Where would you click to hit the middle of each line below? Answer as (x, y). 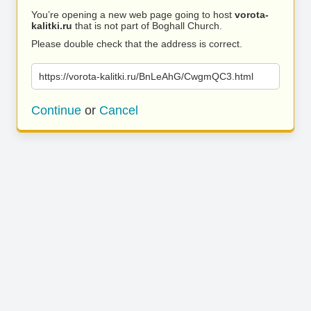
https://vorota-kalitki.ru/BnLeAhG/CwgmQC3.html (146, 76)
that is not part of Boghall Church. (147, 26)
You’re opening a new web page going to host (133, 15)
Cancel (119, 110)
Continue (56, 110)
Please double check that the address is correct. (137, 44)
